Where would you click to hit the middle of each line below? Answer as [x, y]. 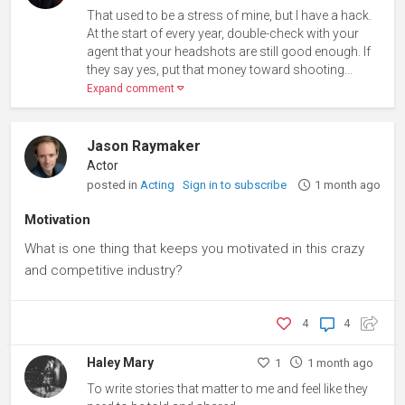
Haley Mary [121, 363]
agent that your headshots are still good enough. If [229, 52]
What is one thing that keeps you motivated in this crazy [194, 249]
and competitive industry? [104, 270]
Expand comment [132, 89]
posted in [114, 184]
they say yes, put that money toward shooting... [220, 70]
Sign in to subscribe [235, 185]
